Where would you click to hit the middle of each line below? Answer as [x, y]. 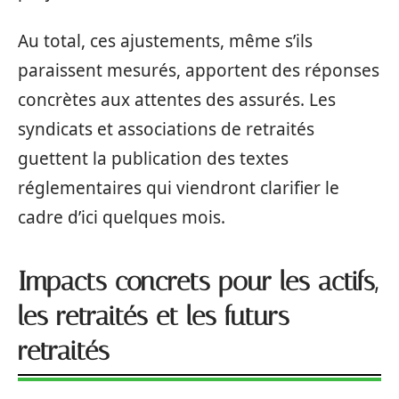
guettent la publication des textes [153, 158]
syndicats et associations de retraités [166, 129]
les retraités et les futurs [154, 316]
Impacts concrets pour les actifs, [198, 281]
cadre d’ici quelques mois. [122, 217]
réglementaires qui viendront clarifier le [179, 187]
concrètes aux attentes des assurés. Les [177, 99]
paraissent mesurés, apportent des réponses [199, 70]
